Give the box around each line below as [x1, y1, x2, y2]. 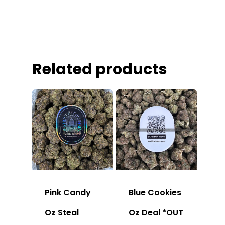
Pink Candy [45, 186, 91, 198]
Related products [32, 59, 167, 80]
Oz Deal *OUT [129, 206, 184, 218]
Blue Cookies [129, 186, 182, 198]
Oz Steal [45, 206, 79, 218]
